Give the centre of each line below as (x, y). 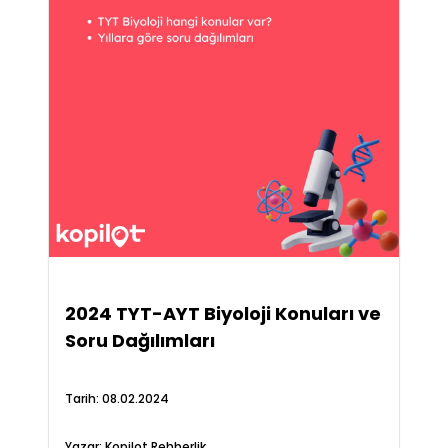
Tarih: (83, 398)
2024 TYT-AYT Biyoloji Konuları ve (222, 313)
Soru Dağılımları (139, 340)
